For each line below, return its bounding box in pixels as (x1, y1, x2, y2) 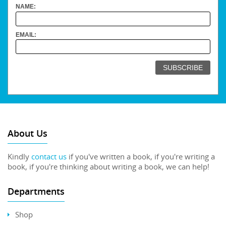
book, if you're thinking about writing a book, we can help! (8, 161, 209, 172)
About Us (8, 127, 47, 139)
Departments (8, 185, 65, 197)
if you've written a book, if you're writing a (67, 151, 215, 161)
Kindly (8, 151, 31, 161)
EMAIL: (16, 31, 37, 38)
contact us (31, 151, 67, 161)
